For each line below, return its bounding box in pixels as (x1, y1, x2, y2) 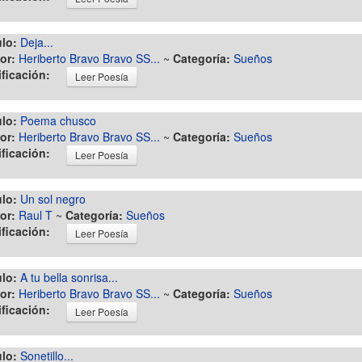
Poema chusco (20, 112, 96, 128)
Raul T (19, 207, 53, 223)
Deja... (20, 34, 53, 50)
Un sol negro (20, 191, 86, 207)
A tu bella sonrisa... (20, 269, 118, 285)
